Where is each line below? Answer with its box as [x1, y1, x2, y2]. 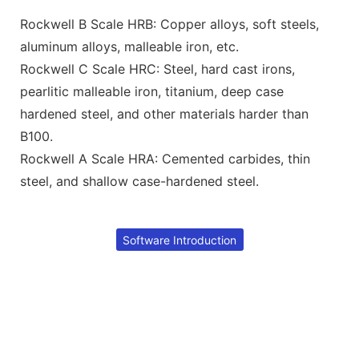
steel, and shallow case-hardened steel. [20, 172, 259, 189]
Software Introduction [123, 232, 236, 247]
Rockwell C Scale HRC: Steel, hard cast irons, [20, 60, 295, 77]
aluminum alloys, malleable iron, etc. [20, 38, 239, 54]
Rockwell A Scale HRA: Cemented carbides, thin [20, 150, 310, 167]
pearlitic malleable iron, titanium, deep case [20, 83, 284, 99]
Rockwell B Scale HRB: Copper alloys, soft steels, [20, 15, 319, 32]
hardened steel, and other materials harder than [20, 105, 309, 122]
